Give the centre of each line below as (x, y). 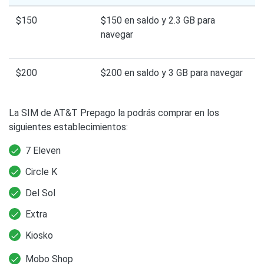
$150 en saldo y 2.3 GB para (158, 20)
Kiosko (39, 235)
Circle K (41, 171)
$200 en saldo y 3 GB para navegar (172, 72)
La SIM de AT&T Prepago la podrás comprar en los (114, 113)
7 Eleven (43, 150)
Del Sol (40, 193)
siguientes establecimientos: (68, 127)
